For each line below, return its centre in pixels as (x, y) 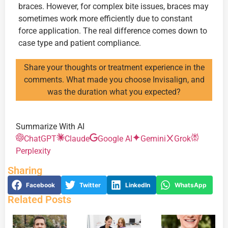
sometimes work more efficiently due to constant (105, 18)
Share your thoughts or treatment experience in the (114, 68)
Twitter (90, 185)
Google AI (115, 138)
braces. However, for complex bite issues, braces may (113, 6)
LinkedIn (138, 185)
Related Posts (39, 200)
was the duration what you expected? (114, 92)
